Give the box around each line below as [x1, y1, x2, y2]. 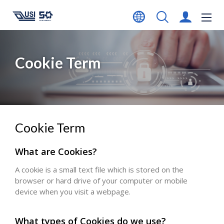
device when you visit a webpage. [15, 186, 130, 196]
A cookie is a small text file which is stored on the [15, 164, 183, 174]
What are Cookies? [15, 145, 97, 157]
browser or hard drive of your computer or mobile [15, 175, 187, 185]
